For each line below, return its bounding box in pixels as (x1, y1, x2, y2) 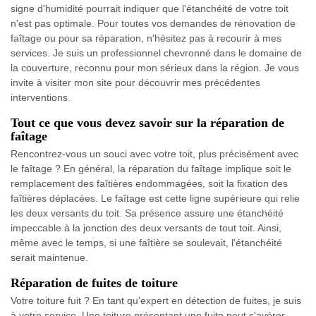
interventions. (11, 91, 71, 103)
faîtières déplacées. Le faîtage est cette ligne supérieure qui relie (11, 192, 300, 204)
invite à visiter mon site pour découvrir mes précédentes (11, 76, 260, 88)
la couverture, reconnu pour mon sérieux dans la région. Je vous (11, 61, 299, 73)
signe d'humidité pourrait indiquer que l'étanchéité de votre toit (11, 2, 288, 14)
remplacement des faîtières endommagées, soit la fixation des (11, 177, 288, 189)
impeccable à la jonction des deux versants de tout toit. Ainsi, (11, 221, 281, 233)
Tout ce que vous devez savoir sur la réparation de (11, 115, 284, 130)
